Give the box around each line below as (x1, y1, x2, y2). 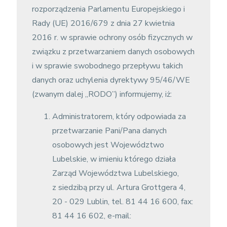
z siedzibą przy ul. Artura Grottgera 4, (52, 182, 185, 193)
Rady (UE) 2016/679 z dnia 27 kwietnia (31, 18, 175, 29)
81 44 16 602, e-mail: (52, 210, 131, 221)
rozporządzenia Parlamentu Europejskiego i (31, 4, 185, 15)
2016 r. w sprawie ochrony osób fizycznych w (31, 32, 193, 43)
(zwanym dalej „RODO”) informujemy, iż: (31, 89, 172, 100)
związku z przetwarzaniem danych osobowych (31, 46, 195, 57)
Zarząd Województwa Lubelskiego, (52, 168, 179, 179)
